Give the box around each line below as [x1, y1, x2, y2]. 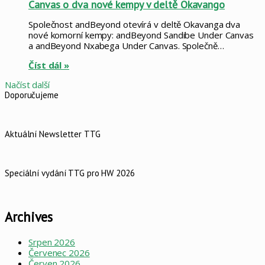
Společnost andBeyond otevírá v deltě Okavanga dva [28, 18, 241, 30]
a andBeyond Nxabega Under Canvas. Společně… [28, 39, 224, 51]
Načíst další [5, 78, 50, 91]
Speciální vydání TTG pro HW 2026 [5, 167, 135, 179]
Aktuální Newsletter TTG [5, 128, 101, 140]
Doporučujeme [5, 89, 59, 101]
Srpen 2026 [28, 235, 75, 248]
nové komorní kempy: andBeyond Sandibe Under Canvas [28, 28, 254, 41]
